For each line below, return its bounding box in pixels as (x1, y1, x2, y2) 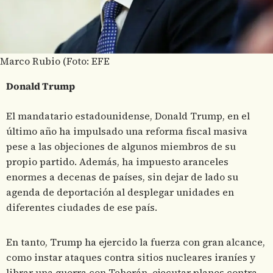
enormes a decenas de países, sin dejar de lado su (6, 170, 238, 183)
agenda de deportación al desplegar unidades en (6, 185, 234, 199)
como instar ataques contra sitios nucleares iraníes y (6, 250, 255, 264)
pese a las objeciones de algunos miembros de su (6, 140, 236, 153)
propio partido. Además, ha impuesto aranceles (6, 155, 229, 168)
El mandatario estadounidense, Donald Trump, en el (6, 109, 250, 122)
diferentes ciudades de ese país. (6, 200, 157, 214)
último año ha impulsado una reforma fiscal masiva (6, 124, 247, 138)
